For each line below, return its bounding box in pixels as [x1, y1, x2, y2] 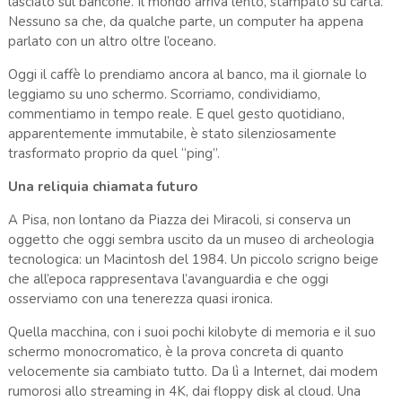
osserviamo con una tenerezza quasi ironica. [7, 290, 273, 309]
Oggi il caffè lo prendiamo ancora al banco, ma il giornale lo [7, 66, 367, 84]
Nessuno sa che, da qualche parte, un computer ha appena [7, 13, 363, 31]
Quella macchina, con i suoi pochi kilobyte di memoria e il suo [7, 323, 376, 342]
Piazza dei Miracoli [147, 211, 259, 230]
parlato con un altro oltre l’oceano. [7, 32, 216, 51]
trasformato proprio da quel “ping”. [7, 144, 220, 163]
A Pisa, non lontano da [7, 211, 148, 230]
